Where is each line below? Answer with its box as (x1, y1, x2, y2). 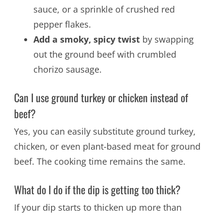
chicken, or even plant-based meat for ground (14, 140, 201, 153)
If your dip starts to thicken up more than (14, 201, 182, 214)
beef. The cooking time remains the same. (14, 155, 186, 168)
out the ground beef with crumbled (33, 48, 176, 61)
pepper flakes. (33, 18, 91, 31)
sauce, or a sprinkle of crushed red (33, 3, 175, 15)
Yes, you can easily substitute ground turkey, (14, 125, 196, 138)
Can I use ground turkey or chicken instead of (14, 90, 188, 106)
